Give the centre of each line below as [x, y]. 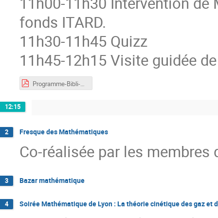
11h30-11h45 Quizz [83, 41]
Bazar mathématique [52, 181]
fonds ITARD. [63, 22]
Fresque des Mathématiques [64, 131]
